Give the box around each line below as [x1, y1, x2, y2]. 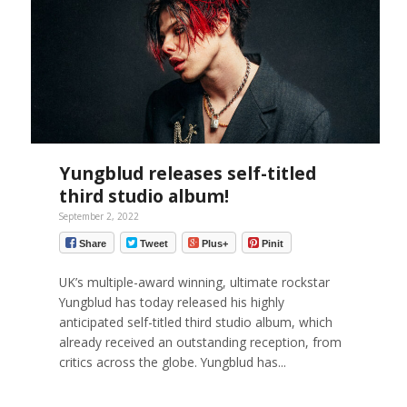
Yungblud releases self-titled [58, 160, 316, 185]
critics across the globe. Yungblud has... [58, 353, 286, 372]
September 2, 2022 [58, 209, 139, 223]
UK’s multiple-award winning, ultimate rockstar [58, 273, 330, 292]
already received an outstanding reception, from [58, 333, 342, 352]
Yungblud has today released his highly [58, 293, 284, 312]
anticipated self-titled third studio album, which [58, 313, 333, 332]
